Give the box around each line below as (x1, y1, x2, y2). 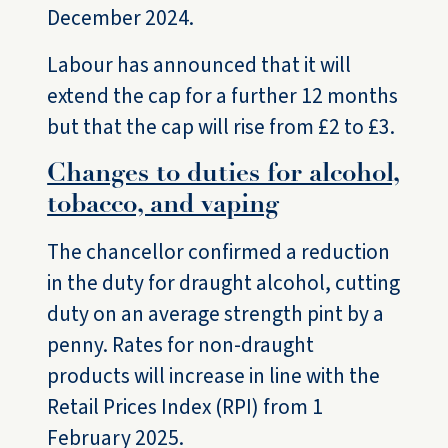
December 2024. (47, 3, 195, 34)
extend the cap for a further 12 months (47, 81, 399, 112)
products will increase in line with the (47, 361, 381, 392)
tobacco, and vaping (47, 193, 280, 219)
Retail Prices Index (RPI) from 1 (47, 392, 324, 423)
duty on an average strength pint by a (47, 299, 385, 330)
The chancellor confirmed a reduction (47, 237, 391, 268)
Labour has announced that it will (47, 50, 352, 81)
